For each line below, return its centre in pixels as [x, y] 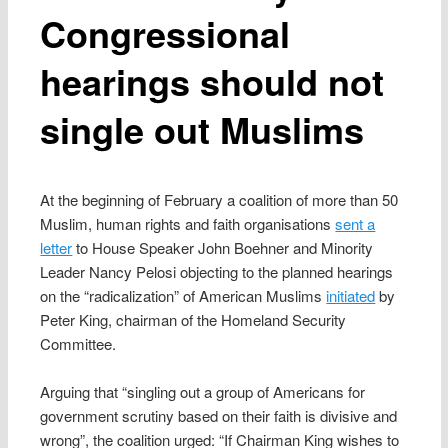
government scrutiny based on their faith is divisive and [219, 416]
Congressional [165, 32]
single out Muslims [202, 128]
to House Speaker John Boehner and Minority [223, 247]
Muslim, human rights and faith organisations [188, 223]
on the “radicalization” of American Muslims [183, 295]
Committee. [78, 343]
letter [56, 247]
